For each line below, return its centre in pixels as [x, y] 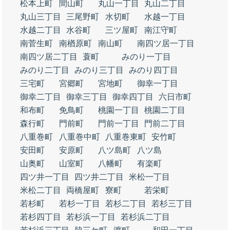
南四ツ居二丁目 [49, 57]
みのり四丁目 [154, 70]
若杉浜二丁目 [145, 217]
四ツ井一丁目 [45, 177]
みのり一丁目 [146, 57]
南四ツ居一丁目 [166, 43]
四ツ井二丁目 [99, 177]
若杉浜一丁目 [91, 217]
